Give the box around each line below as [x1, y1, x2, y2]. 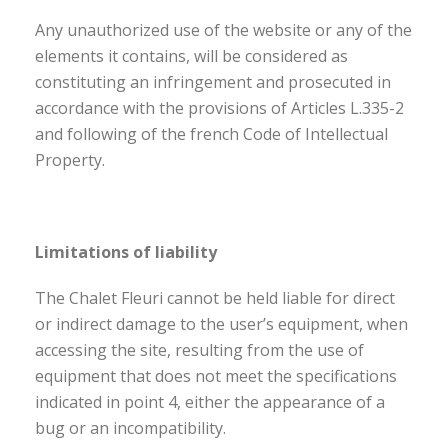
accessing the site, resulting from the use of [35, 339, 364, 361]
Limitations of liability [35, 241, 217, 263]
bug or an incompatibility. [35, 417, 226, 439]
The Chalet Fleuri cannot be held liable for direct [35, 287, 395, 309]
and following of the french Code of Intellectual [35, 123, 388, 145]
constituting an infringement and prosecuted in [35, 71, 391, 93]
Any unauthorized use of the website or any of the [35, 19, 412, 41]
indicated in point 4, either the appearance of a [35, 391, 385, 413]
